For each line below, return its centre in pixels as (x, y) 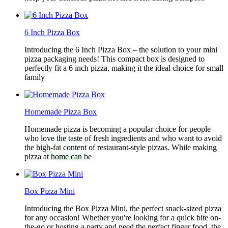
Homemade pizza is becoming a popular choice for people (118, 129)
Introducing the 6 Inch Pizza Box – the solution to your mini (121, 50)
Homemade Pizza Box (61, 112)
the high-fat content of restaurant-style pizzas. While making (121, 147)
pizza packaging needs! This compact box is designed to (115, 59)
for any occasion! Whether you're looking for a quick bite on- (123, 218)
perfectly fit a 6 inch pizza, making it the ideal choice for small (124, 68)
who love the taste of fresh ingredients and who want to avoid (123, 138)
